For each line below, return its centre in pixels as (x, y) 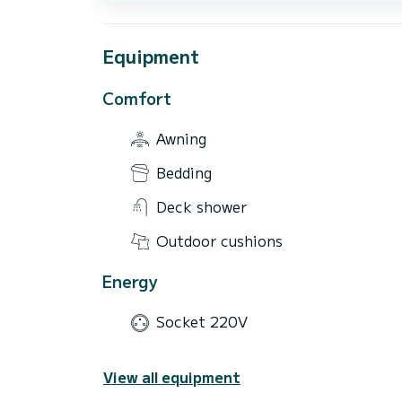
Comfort (137, 97)
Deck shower (201, 206)
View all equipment (172, 376)
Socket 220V (202, 322)
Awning (181, 138)
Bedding (184, 172)
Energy (130, 280)
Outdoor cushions (219, 240)
